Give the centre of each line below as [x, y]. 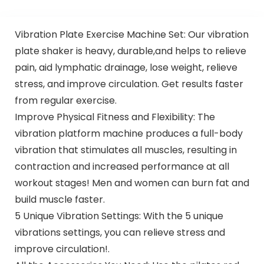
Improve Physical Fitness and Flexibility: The [115, 117]
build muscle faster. [60, 199]
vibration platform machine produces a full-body [128, 133]
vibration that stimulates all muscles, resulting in [126, 150]
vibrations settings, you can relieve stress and [120, 232]
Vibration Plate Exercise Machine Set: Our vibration [131, 34]
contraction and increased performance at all [122, 166]
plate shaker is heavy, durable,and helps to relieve [130, 51]
